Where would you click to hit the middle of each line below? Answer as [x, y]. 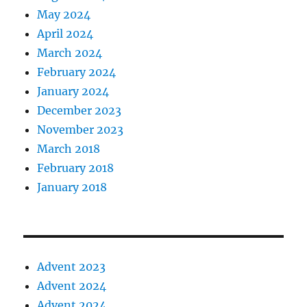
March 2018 [69, 149]
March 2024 [70, 53]
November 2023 [81, 130]
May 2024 [64, 15]
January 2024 [73, 91]
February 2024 [77, 72]
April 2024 [65, 34]
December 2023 [79, 111]
